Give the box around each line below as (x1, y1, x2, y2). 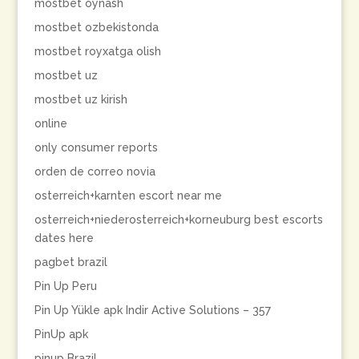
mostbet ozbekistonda (34, 21, 159, 34)
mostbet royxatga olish (34, 45, 161, 58)
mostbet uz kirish (34, 93, 127, 106)
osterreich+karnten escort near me (34, 189, 222, 202)
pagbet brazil (34, 256, 107, 268)
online (34, 117, 67, 130)
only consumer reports (34, 141, 158, 154)
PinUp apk (34, 328, 88, 341)
